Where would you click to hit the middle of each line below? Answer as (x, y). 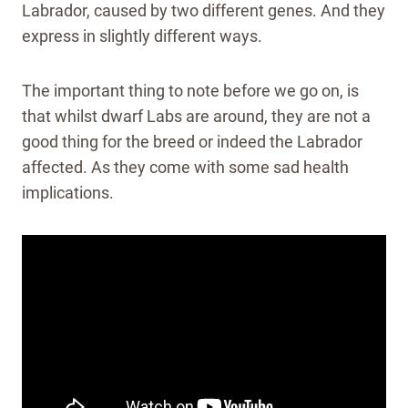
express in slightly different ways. (142, 36)
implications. (68, 192)
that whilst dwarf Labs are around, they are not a (196, 116)
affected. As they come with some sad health (185, 167)
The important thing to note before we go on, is (190, 90)
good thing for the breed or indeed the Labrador (192, 141)
